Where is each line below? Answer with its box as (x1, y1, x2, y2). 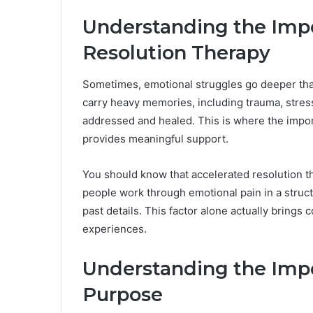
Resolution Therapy (82, 41, 270, 65)
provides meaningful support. (82, 131, 228, 145)
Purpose (82, 282, 163, 306)
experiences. (82, 221, 147, 235)
